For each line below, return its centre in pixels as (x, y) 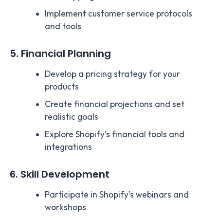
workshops (65, 208)
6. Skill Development (60, 174)
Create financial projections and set (114, 104)
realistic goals (71, 117)
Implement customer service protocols (118, 14)
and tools (63, 27)
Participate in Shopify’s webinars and (117, 195)
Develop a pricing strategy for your (112, 74)
